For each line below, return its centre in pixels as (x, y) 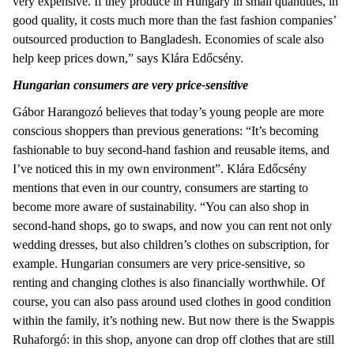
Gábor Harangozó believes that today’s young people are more (168, 111)
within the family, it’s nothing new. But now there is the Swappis (173, 320)
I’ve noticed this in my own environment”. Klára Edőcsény (160, 168)
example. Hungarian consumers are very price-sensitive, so (159, 263)
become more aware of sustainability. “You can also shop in (161, 206)
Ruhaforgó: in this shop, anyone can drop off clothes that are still (173, 339)
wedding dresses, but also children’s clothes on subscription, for (171, 244)
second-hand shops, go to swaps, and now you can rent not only (172, 225)
